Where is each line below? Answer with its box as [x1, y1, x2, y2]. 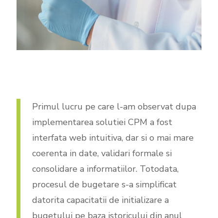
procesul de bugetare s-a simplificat [32, 178, 177, 190]
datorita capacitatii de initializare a [32, 194, 169, 206]
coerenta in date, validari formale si [32, 147, 172, 159]
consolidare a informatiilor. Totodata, [32, 163, 179, 175]
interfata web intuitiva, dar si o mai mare [32, 131, 194, 144]
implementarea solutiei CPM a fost [32, 116, 172, 128]
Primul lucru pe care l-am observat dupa [32, 100, 196, 112]
